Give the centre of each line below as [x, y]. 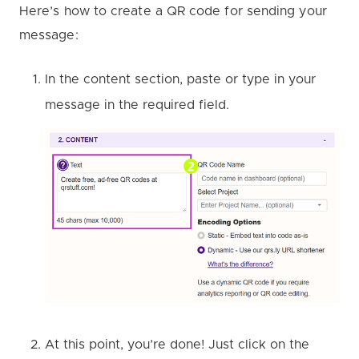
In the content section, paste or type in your [180, 79]
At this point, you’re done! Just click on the [177, 345]
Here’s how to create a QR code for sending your [173, 11]
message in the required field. [137, 105]
